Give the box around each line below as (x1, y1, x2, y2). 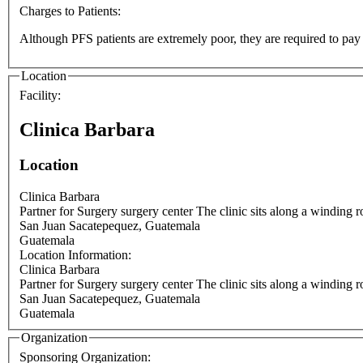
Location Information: (19, 248, 135, 263)
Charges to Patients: (19, 4, 124, 19)
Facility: (19, 88, 64, 102)
